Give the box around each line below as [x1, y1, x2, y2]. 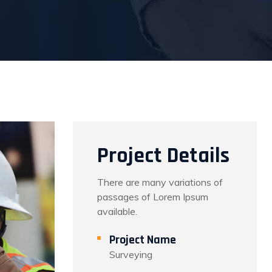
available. [97, 205, 138, 217]
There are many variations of [97, 176, 223, 188]
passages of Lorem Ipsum [97, 191, 209, 203]
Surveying [109, 248, 153, 260]
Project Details [97, 142, 230, 169]
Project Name [109, 232, 177, 248]
